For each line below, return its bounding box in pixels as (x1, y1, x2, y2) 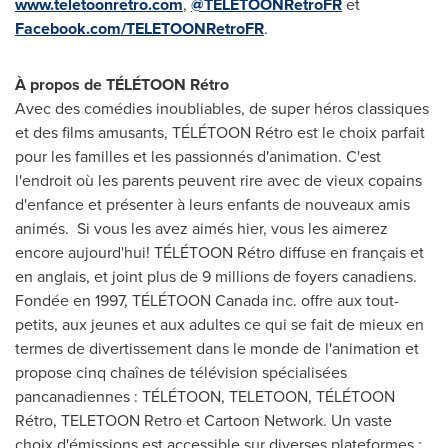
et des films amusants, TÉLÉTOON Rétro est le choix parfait (15, 121, 425, 144)
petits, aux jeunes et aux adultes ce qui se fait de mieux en (15, 313, 424, 336)
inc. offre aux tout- (268, 289, 399, 312)
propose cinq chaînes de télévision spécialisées (15, 361, 347, 384)
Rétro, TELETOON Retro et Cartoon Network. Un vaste (15, 409, 392, 432)
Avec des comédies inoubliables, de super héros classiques (15, 97, 429, 120)
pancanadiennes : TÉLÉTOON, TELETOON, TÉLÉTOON (15, 385, 395, 408)
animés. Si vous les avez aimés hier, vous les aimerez (15, 217, 388, 240)
